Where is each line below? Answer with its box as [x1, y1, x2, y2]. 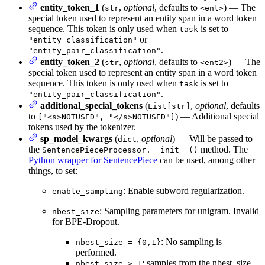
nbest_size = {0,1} [76, 238, 161, 247]
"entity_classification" [28, 35, 137, 45]
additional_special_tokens [40, 101, 143, 111]
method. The [198, 144, 248, 155]
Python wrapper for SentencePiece [28, 155, 157, 166]
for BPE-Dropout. [52, 216, 119, 227]
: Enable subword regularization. [123, 186, 244, 196]
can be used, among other [157, 155, 255, 166]
